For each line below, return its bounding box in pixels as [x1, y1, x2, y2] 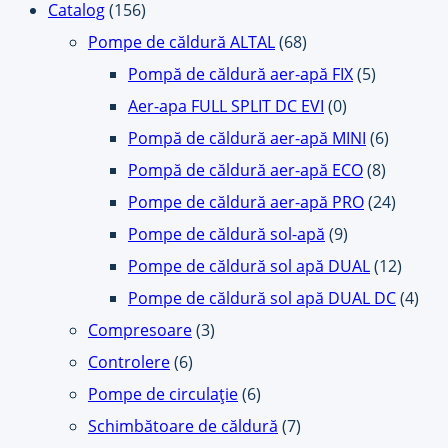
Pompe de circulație [88, 383, 238, 406]
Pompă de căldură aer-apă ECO [128, 159, 363, 182]
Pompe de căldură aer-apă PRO [128, 191, 364, 214]
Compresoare [88, 319, 192, 342]
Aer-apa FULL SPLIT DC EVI [128, 95, 324, 118]
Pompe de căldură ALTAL [88, 31, 275, 54]
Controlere [88, 351, 170, 374]
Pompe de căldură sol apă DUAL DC [128, 287, 396, 310]
